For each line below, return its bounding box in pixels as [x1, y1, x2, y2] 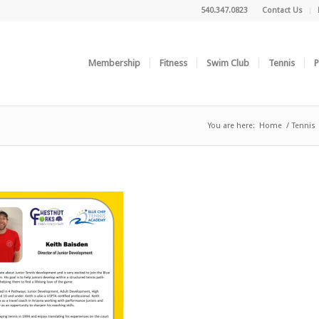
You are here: [207, 121, 255, 130]
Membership [88, 58, 140, 68]
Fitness [159, 58, 187, 68]
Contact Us [261, 6, 303, 15]
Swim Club [206, 58, 249, 68]
